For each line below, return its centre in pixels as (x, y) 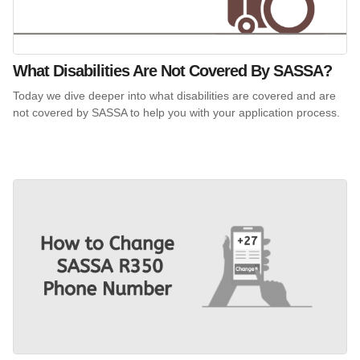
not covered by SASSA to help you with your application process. (176, 112)
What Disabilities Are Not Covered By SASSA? (172, 70)
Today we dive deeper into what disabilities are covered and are (174, 95)
